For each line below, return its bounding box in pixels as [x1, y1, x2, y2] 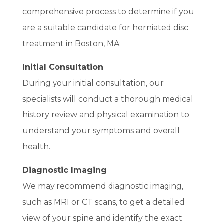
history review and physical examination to [22, 110, 189, 119]
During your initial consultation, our [22, 78, 164, 88]
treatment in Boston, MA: [22, 38, 121, 48]
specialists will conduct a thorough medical [22, 94, 193, 104]
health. [22, 141, 50, 151]
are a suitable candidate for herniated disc [22, 22, 188, 32]
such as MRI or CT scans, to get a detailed [22, 197, 185, 207]
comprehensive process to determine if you [22, 6, 194, 16]
